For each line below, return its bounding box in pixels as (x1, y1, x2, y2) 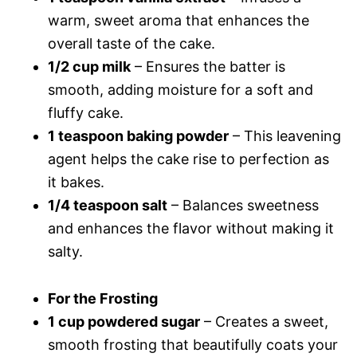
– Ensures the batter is (131, 57, 285, 75)
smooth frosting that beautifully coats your (48, 335, 338, 353)
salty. (48, 242, 83, 260)
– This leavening (229, 127, 341, 144)
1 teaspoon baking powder (48, 127, 229, 144)
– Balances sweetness (167, 196, 319, 214)
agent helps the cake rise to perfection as (48, 150, 329, 167)
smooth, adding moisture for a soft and (48, 80, 313, 98)
